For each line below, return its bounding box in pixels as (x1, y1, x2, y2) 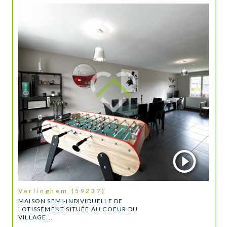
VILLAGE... (18, 213, 53, 221)
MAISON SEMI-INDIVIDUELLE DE (18, 197, 123, 205)
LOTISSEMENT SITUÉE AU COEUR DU (18, 205, 138, 213)
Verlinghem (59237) (23, 187, 106, 195)
